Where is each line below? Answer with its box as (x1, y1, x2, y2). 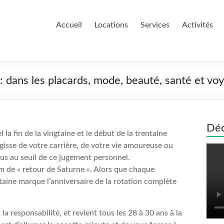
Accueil (56, 21, 82, 29)
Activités (182, 21, 213, 29)
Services (140, 21, 169, 29)
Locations (94, 21, 128, 29)
